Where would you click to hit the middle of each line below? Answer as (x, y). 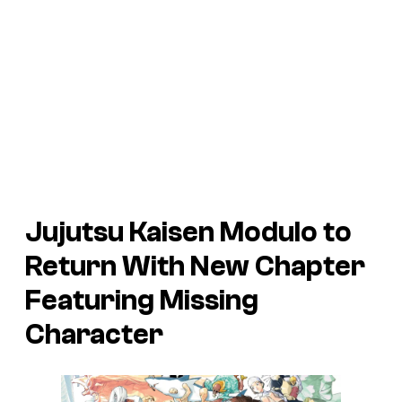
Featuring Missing (142, 300)
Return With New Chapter (195, 266)
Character (94, 334)
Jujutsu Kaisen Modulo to (188, 232)
